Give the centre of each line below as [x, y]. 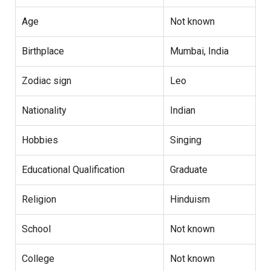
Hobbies [40, 140]
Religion [39, 199]
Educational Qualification [73, 169]
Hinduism [190, 199]
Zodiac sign [47, 80]
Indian [183, 110]
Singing [186, 140]
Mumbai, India [199, 51]
